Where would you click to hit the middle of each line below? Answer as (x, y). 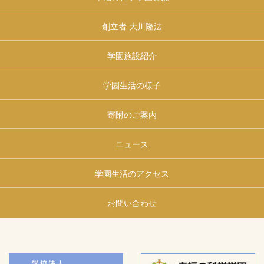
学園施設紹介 (132, 56)
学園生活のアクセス (132, 174)
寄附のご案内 (132, 115)
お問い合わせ (132, 204)
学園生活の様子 (132, 86)
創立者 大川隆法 (132, 27)
